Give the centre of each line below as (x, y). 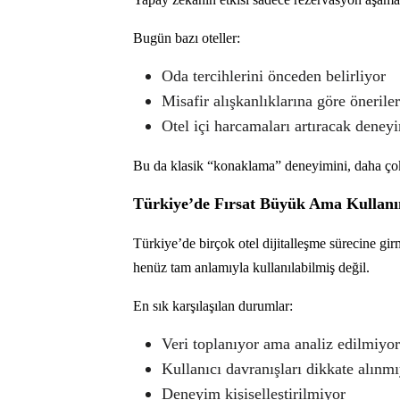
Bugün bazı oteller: (187, 37)
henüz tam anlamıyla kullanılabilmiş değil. (251, 267)
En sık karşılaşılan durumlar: (213, 305)
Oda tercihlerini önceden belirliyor (274, 75)
